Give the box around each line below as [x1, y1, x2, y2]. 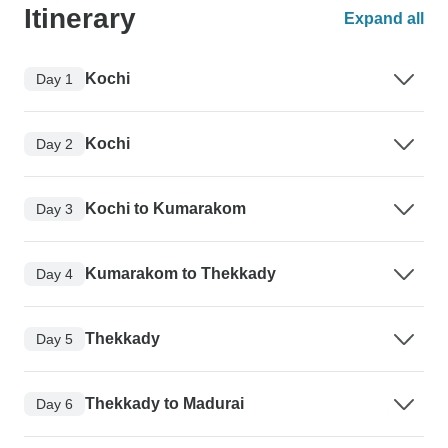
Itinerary [24, 3, 136, 35]
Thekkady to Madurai [85, 395, 244, 413]
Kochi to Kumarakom [85, 200, 246, 218]
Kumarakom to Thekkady [85, 265, 276, 283]
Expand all [344, 10, 424, 28]
